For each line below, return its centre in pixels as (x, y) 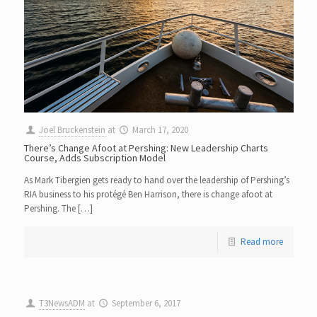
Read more (261, 242)
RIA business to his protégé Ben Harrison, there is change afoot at (148, 195)
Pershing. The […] (58, 209)
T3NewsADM (62, 304)
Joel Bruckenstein (72, 130)
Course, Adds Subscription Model (94, 158)
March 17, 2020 (160, 130)
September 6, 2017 (146, 304)
